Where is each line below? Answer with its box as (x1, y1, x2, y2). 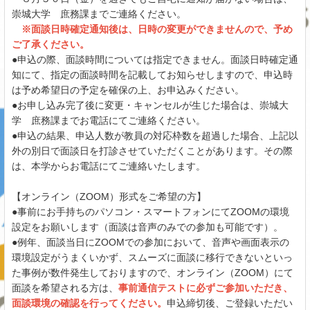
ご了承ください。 (12, 38, 89, 50)
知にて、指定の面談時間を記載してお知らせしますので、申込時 (12, 69, 293, 80)
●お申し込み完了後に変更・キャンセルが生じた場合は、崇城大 (12, 99, 289, 111)
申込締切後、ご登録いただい (167, 297, 293, 309)
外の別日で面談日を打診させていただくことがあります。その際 (12, 145, 293, 156)
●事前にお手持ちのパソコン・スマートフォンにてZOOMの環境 (12, 206, 289, 217)
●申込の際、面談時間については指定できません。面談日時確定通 (12, 53, 298, 65)
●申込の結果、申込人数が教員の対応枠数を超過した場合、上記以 (12, 129, 298, 141)
